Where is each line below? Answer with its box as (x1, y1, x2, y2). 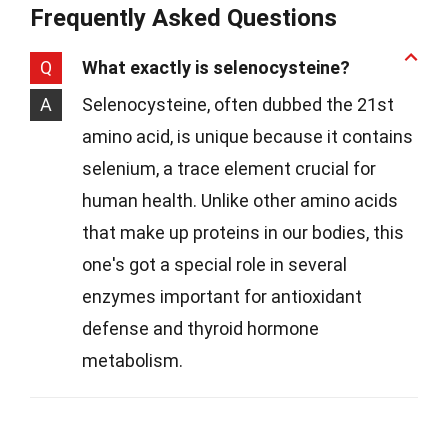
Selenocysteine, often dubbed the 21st (82, 94, 394, 116)
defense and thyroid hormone (82, 318, 319, 340)
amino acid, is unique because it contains (82, 126, 413, 148)
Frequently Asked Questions (30, 4, 337, 33)
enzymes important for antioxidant (82, 286, 362, 308)
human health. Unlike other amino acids (82, 190, 398, 212)
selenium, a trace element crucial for (82, 158, 376, 180)
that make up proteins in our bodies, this (82, 222, 404, 244)
